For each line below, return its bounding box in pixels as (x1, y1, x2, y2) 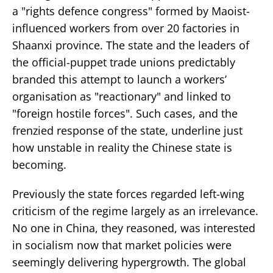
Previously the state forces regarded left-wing (12, 186, 244, 201)
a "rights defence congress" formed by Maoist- (12, 3, 250, 18)
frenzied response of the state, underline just (12, 122, 243, 138)
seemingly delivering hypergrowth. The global (12, 254, 246, 269)
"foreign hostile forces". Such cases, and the (12, 105, 238, 121)
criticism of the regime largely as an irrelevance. (12, 203, 258, 218)
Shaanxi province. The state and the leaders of (12, 37, 249, 52)
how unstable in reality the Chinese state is (12, 140, 232, 155)
